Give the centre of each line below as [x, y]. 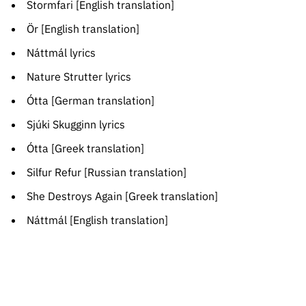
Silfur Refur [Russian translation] [106, 172]
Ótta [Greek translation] [85, 149]
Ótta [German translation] [90, 101]
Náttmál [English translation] [97, 220]
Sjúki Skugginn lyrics [75, 125]
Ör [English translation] [83, 29]
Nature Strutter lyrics [79, 77]
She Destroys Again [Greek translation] [122, 196]
